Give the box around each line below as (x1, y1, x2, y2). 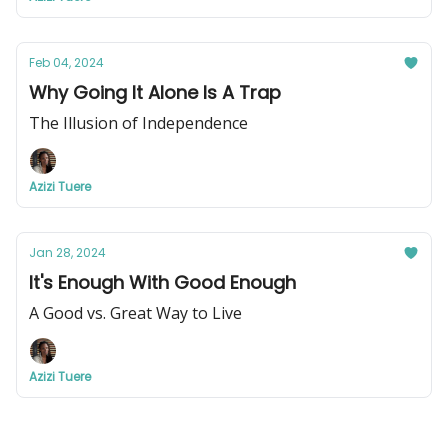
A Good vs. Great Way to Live (29, 302, 242, 324)
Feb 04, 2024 (29, 54, 104, 71)
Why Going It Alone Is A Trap (29, 80, 281, 105)
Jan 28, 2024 (29, 244, 106, 261)
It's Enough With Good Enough (29, 270, 296, 295)
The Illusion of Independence (29, 112, 248, 134)
